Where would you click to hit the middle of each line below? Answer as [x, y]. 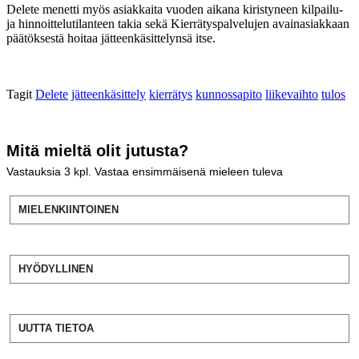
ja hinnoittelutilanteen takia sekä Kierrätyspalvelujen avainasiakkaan [178, 23]
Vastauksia [35, 171]
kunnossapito [229, 94]
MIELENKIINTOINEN [69, 209]
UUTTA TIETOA [56, 328]
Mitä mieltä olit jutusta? [97, 150]
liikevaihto [292, 94]
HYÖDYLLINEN [56, 268]
